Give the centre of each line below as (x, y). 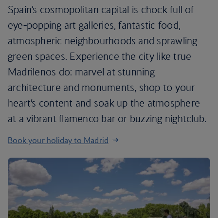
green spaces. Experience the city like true (100, 56)
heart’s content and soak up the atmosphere (104, 103)
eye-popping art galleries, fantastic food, (94, 25)
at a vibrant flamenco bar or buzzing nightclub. (107, 118)
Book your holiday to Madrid (58, 140)
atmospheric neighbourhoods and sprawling (103, 41)
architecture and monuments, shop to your (101, 87)
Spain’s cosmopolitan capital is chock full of (101, 9)
